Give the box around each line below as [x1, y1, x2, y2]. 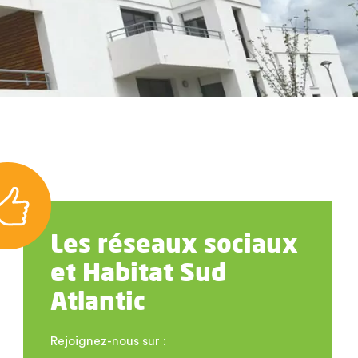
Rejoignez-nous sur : [50, 335, 166, 348]
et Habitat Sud [50, 257, 226, 288]
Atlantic [50, 285, 145, 316]
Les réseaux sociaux [50, 228, 298, 259]
